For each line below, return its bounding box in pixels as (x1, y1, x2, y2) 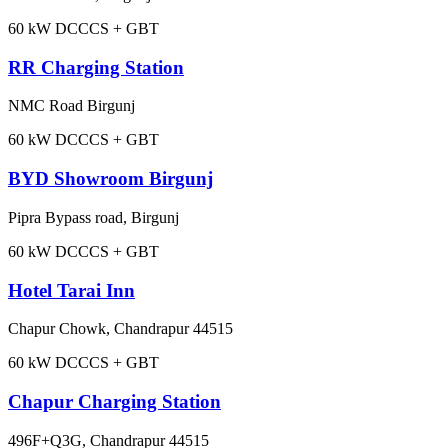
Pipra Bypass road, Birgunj (8, 208, 179, 226)
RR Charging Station (8, 56, 184, 78)
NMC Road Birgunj (8, 97, 135, 115)
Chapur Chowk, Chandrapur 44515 (8, 320, 233, 338)
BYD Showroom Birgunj (8, 168, 213, 190)
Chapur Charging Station (8, 390, 221, 412)
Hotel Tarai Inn (8, 279, 135, 301)
